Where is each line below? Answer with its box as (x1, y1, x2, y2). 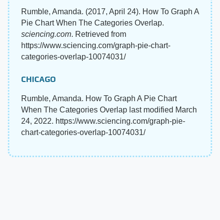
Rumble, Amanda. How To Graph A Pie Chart (21, 94, 177, 103)
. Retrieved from (71, 30, 126, 38)
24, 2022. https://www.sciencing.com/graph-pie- (21, 117, 185, 125)
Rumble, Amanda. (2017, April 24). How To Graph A (21, 7, 199, 16)
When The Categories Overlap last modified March (21, 106, 197, 114)
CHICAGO (21, 75, 56, 84)
